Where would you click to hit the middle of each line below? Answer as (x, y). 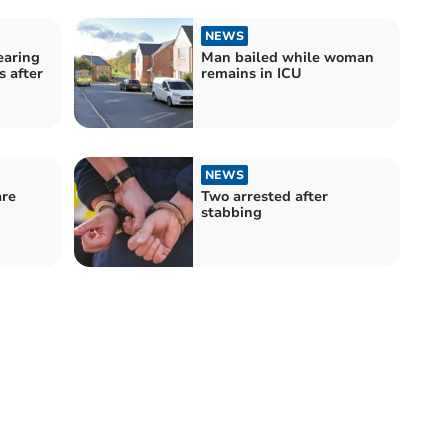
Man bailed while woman (287, 57)
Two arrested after (264, 196)
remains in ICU (251, 73)
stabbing (231, 212)
